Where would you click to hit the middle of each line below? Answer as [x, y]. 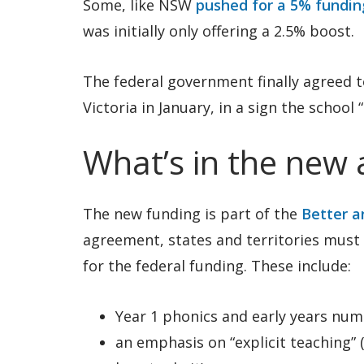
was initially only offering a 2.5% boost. [219, 31]
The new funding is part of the [192, 214]
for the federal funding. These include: [217, 266]
